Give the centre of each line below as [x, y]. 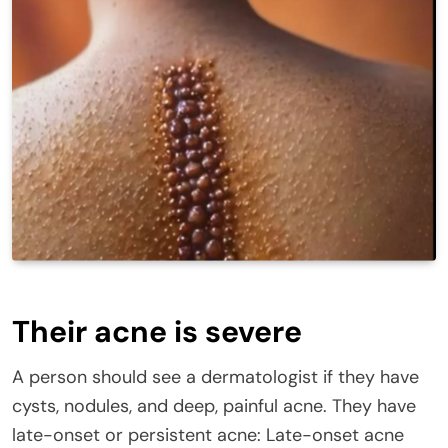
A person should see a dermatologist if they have [215, 376]
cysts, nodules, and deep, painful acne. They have [214, 405]
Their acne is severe [157, 331]
